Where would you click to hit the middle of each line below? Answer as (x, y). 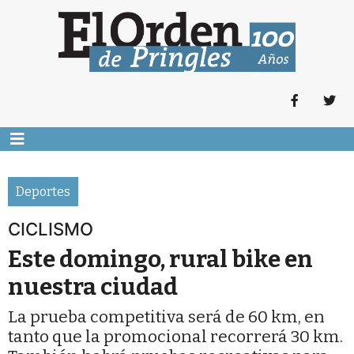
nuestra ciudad (93, 287)
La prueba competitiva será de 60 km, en (166, 317)
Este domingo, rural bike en (160, 260)
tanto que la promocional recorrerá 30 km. (175, 337)
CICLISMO (51, 230)
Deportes (43, 192)
